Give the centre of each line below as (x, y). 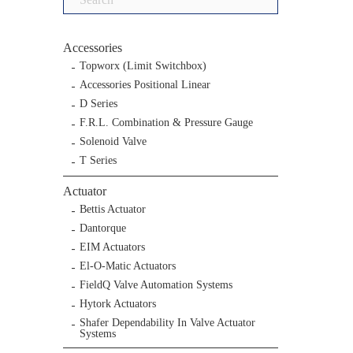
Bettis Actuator (113, 210)
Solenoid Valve (113, 142)
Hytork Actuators (118, 304)
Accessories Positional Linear (145, 85)
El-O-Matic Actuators (128, 266)
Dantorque (103, 229)
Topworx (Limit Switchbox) (143, 66)
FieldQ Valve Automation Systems (156, 285)
